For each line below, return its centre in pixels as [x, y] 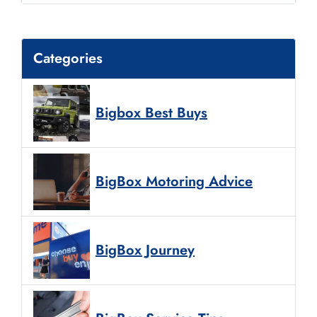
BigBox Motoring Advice [174, 181]
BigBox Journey [145, 250]
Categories [68, 58]
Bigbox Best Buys [151, 113]
